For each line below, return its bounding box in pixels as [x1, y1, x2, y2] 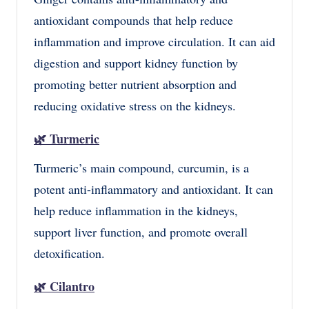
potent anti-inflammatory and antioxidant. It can [34, 180, 273, 197]
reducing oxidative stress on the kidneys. [34, 97, 236, 114]
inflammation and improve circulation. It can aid [34, 32, 275, 50]
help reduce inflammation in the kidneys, [34, 201, 238, 219]
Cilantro [50, 277, 94, 295]
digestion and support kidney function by [34, 54, 238, 71]
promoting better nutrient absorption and [34, 75, 237, 92]
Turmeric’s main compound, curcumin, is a [34, 159, 249, 176]
